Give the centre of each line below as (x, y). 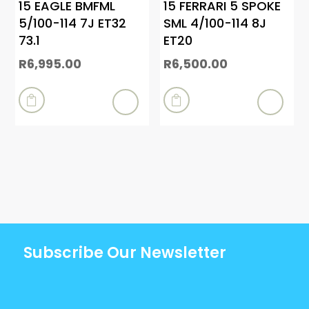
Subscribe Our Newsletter (124, 252)
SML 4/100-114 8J (215, 23)
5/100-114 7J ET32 (73, 23)
